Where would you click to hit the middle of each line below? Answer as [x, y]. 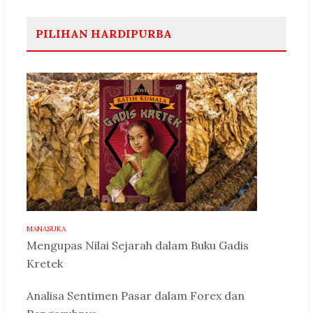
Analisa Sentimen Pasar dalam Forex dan [136, 296]
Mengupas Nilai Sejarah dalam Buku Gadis [138, 246]
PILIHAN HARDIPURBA [104, 34]
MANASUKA [46, 229]
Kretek [45, 264]
